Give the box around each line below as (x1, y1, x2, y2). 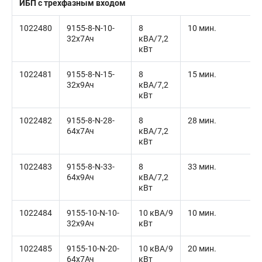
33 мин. (188, 162, 216, 171)
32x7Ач (67, 34, 94, 43)
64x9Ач (67, 173, 94, 182)
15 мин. (188, 70, 216, 79)
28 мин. (188, 116, 216, 125)
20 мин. (188, 244, 216, 253)
